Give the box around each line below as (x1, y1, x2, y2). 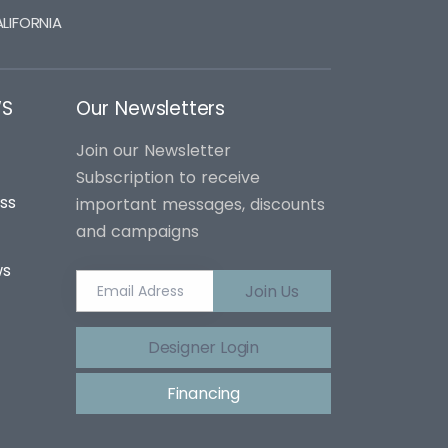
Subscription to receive (76, 166, 260, 190)
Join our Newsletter (76, 139, 231, 163)
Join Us (245, 279, 299, 303)
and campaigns (76, 220, 199, 244)
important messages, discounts (76, 193, 325, 217)
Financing (166, 382, 241, 405)
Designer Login (147, 336, 260, 359)
